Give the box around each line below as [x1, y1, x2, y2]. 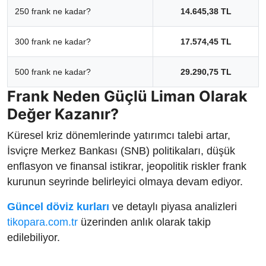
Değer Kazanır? [7, 105, 119, 123]
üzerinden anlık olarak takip [78, 216, 211, 229]
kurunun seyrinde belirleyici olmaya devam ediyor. [7, 176, 243, 188]
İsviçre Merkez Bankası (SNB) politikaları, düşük [7, 145, 235, 157]
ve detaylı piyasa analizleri [109, 201, 237, 213]
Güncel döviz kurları [7, 201, 109, 213]
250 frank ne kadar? [15, 7, 91, 17]
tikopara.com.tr [7, 216, 78, 229]
